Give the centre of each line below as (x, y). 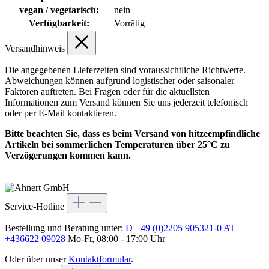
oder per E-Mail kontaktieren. (61, 113)
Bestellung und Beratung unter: (65, 228)
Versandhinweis (36, 48)
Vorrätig (129, 23)
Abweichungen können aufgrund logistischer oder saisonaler (119, 80)
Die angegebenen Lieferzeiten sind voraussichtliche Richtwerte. (125, 70)
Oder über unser (37, 259)
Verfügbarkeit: (59, 23)
